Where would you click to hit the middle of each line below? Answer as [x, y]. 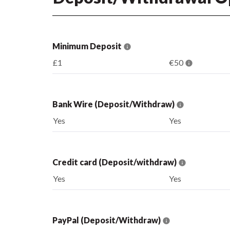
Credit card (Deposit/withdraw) [115, 162]
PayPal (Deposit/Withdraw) [107, 220]
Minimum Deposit [88, 46]
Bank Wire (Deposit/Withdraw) [114, 104]
